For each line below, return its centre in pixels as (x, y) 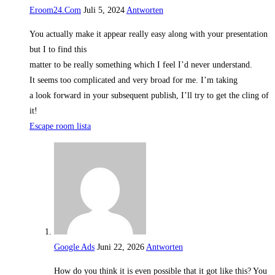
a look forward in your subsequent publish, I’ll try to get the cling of (149, 96)
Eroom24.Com (55, 10)
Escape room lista (60, 126)
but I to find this (58, 50)
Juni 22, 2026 (121, 247)
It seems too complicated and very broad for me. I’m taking (134, 80)
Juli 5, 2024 (104, 10)
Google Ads (74, 247)
